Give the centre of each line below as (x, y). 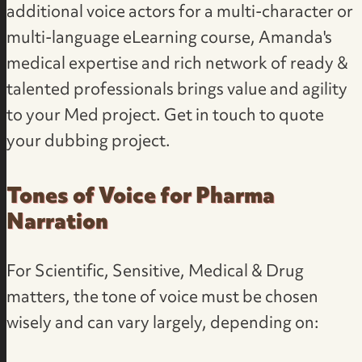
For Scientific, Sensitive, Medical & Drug (156, 273)
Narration (58, 224)
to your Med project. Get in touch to (143, 117)
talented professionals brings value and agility (177, 91)
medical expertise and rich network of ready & (178, 65)
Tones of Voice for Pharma (141, 198)
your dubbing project (86, 143)
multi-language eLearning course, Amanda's (170, 39)
